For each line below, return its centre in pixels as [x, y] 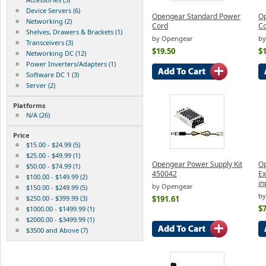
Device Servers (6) [53, 10]
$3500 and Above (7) [57, 230]
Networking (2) [49, 21]
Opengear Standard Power [196, 16]
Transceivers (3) [50, 42]
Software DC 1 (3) [53, 74]
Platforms [29, 105]
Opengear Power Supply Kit [197, 164]
